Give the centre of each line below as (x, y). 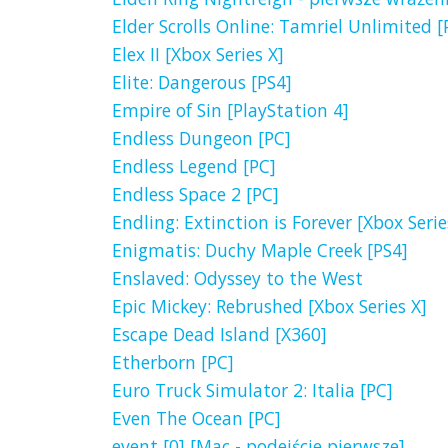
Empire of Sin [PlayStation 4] (230, 110)
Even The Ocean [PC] (196, 418)
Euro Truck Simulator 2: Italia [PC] (252, 390)
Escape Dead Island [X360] (219, 334)
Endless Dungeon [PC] (201, 138)
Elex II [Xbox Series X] (198, 54)
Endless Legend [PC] (194, 166)
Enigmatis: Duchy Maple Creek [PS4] (260, 250)
